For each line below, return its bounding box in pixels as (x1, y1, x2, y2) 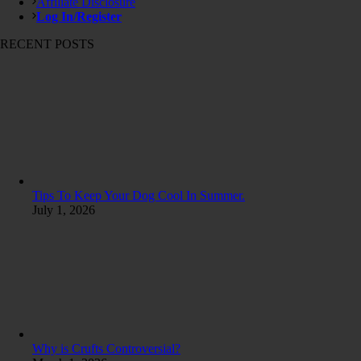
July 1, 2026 (32, 202, 95, 217)
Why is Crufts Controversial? (32, 341, 180, 355)
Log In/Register (36, 9, 122, 23)
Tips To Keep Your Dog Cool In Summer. (32, 188, 245, 202)
